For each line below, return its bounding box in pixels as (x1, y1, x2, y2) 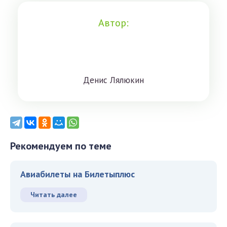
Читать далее (30, 190, 77, 200)
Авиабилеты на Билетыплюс (20, 168, 135, 180)
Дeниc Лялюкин (83, 74, 144, 86)
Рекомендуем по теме (10, 139, 111, 153)
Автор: (98, 16, 129, 30)
